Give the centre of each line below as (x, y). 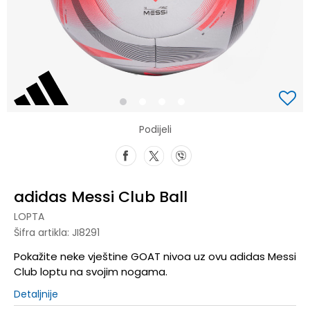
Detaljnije (36, 294)
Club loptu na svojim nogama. (91, 272)
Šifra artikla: (43, 232)
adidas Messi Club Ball (101, 197)
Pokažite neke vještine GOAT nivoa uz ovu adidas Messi (155, 256)
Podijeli (155, 129)
